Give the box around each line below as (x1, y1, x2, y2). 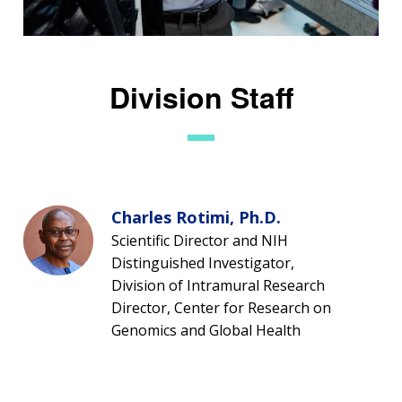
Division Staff (109, 75, 293, 118)
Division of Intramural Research (111, 275, 325, 295)
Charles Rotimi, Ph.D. (111, 205, 281, 228)
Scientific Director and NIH (111, 230, 288, 250)
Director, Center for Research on (111, 297, 331, 318)
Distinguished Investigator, (111, 252, 294, 273)
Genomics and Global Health (111, 319, 301, 340)
